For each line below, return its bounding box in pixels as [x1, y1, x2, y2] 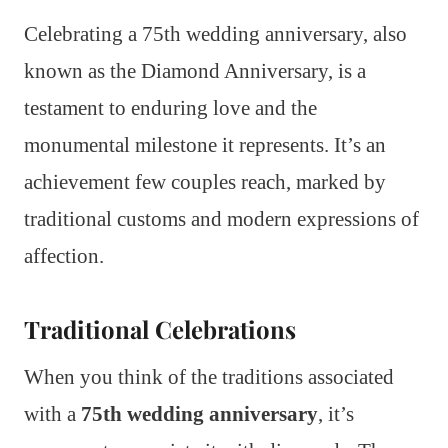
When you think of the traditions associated [24, 364, 394, 389]
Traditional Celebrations [24, 312, 296, 345]
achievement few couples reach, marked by [24, 169, 386, 194]
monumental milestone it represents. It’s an [24, 132, 386, 157]
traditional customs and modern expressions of [24, 206, 419, 231]
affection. [24, 243, 104, 268]
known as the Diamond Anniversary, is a [24, 58, 366, 83]
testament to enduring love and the [24, 95, 317, 120]
